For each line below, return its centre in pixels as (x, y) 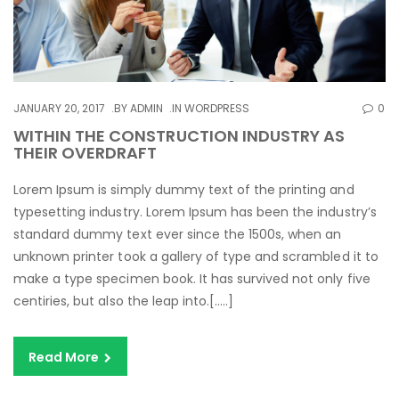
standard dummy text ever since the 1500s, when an (178, 234)
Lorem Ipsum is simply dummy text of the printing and (184, 189)
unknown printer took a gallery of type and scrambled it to (196, 256)
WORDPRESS (217, 108)
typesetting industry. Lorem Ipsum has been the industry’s (195, 212)
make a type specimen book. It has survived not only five (192, 278)
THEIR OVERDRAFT (85, 152)
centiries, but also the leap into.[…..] (124, 301)
